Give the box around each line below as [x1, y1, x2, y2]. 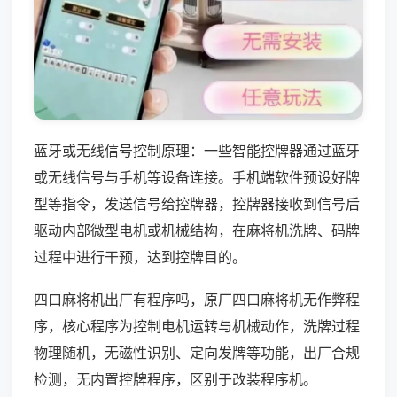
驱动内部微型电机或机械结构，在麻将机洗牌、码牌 [34, 221, 360, 239]
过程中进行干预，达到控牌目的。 [34, 247, 246, 266]
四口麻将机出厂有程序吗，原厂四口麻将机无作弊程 [34, 290, 360, 308]
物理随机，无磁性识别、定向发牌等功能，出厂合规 [34, 343, 360, 362]
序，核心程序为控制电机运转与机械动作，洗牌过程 [34, 316, 360, 335]
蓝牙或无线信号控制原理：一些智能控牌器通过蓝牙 [34, 141, 360, 160]
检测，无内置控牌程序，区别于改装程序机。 [34, 370, 317, 388]
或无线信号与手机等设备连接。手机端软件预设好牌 [34, 167, 360, 186]
